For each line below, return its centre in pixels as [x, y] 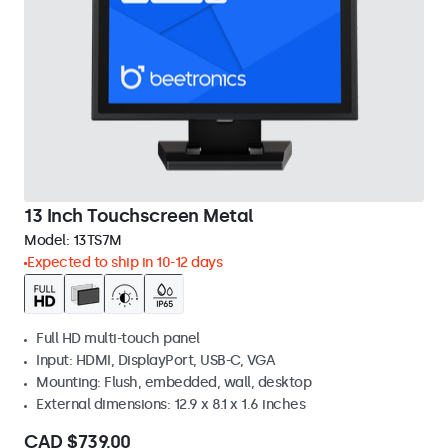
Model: [48, 240]
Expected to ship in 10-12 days [124, 262]
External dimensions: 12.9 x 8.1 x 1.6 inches [170, 404]
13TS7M [97, 240]
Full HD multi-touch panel [118, 338]
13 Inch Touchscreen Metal [139, 216]
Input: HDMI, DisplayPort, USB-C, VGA [155, 360]
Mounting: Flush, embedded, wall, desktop [173, 382]
